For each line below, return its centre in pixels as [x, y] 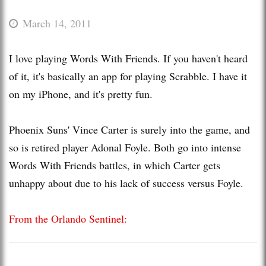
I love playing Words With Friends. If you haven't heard [128, 58]
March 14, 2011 [57, 23]
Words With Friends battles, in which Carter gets [115, 165]
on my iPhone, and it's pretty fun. [81, 94]
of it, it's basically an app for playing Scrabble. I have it [128, 76]
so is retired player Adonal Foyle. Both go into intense [125, 147]
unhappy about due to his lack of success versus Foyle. [126, 183]
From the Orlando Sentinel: [68, 218]
